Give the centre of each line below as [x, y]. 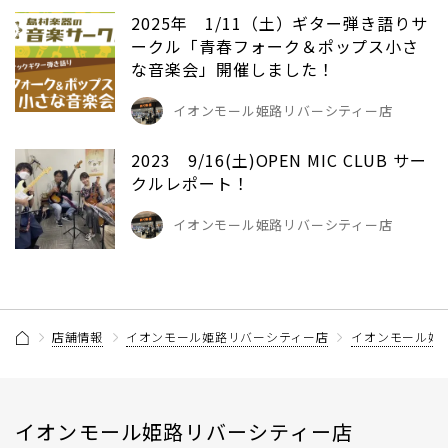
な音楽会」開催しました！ [233, 69]
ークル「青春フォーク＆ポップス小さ [275, 46]
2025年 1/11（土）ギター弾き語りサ [280, 23]
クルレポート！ [190, 183]
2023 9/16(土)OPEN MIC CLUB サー [279, 160]
